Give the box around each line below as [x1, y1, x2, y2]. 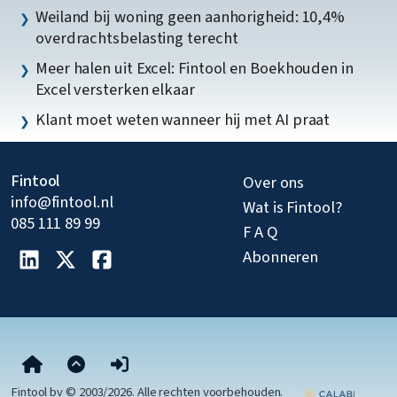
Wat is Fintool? [243, 196, 342, 220]
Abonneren [243, 245, 319, 269]
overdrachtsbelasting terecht [35, 26, 238, 50]
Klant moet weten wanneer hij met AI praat [35, 107, 331, 131]
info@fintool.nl [11, 191, 113, 214]
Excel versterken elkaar [35, 77, 195, 101]
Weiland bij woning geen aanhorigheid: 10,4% [35, 4, 346, 28]
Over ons [243, 171, 305, 195]
